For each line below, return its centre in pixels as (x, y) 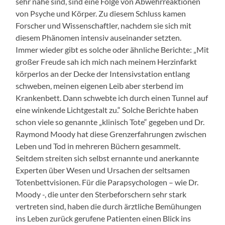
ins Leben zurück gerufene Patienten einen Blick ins (103, 218)
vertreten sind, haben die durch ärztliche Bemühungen (109, 206)
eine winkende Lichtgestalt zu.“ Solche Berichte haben (107, 109)
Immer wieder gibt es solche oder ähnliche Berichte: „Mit (113, 49)
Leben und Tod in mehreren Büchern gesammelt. (98, 146)
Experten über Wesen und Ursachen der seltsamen (103, 170)
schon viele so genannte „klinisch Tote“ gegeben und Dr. (110, 122)
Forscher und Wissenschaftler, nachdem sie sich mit (104, 25)
